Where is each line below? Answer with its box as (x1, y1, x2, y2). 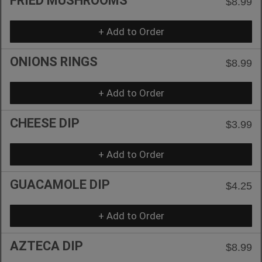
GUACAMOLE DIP (10, 177, 110, 192)
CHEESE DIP (10, 115, 80, 130)
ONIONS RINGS (10, 54, 98, 69)
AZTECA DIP (10, 238, 83, 253)
